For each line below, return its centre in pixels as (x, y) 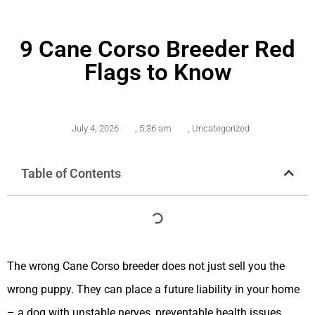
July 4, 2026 (95, 128)
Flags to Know (157, 72)
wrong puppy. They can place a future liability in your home (153, 289)
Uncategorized (220, 128)
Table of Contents (71, 173)
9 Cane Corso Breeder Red (157, 49)
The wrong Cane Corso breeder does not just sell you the (146, 266)
